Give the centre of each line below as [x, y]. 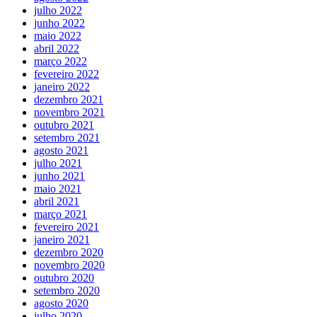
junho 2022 [59, 23]
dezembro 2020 [69, 252]
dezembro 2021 [69, 99]
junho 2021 [59, 175]
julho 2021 [58, 163]
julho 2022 [58, 10]
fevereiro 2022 [67, 74]
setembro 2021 [67, 137]
